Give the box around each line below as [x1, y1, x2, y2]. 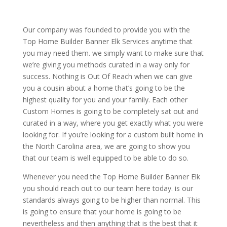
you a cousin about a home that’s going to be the [22, 83, 185, 93]
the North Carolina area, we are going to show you [22, 141, 190, 152]
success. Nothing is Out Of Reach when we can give [22, 71, 193, 82]
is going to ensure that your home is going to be [22, 207, 181, 217]
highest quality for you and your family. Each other [22, 95, 187, 105]
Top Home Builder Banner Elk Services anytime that [22, 36, 193, 47]
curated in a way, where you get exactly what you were [22, 118, 203, 128]
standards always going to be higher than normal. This [22, 195, 201, 205]
